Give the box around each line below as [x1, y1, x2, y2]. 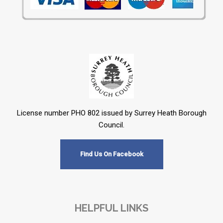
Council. [99, 120, 124, 129]
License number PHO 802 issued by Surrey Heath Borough [16, 109, 207, 117]
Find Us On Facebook [80, 150, 143, 158]
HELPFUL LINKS [75, 202, 148, 214]
